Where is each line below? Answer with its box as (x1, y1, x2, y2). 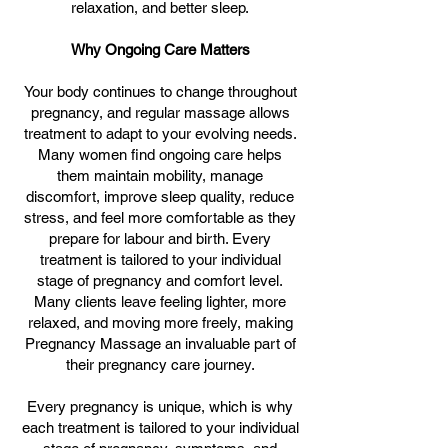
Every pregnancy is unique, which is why (27, 398, 293, 415)
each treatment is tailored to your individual (21, 419, 299, 436)
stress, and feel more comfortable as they (24, 209, 296, 226)
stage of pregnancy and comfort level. (37, 272, 283, 289)
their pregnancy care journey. (65, 356, 255, 373)
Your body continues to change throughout (23, 83, 297, 100)
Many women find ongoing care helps (38, 146, 282, 163)
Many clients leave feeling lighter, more (34, 293, 286, 310)
